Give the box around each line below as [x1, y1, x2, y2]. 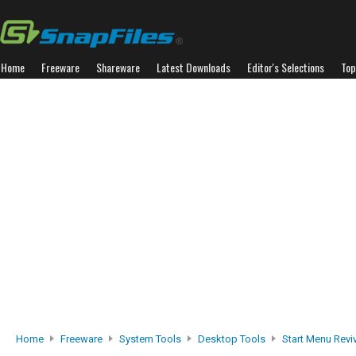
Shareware [96, 59, 140, 75]
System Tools [119, 333, 181, 345]
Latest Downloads [157, 59, 230, 75]
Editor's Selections [247, 59, 324, 75]
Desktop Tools [198, 333, 265, 345]
